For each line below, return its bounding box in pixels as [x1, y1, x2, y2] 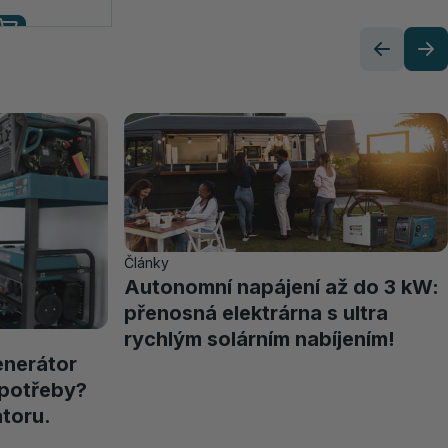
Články [124, 254, 169, 272]
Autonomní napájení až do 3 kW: [124, 275, 439, 300]
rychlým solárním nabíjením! [124, 327, 395, 352]
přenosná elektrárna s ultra [124, 301, 388, 326]
